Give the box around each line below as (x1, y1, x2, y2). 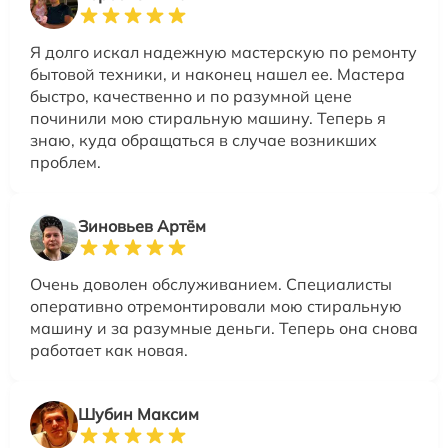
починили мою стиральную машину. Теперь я (30, 108, 386, 129)
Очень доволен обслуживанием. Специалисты (30, 274, 392, 295)
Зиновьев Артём (78, 216, 206, 237)
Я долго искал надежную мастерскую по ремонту (30, 42, 417, 63)
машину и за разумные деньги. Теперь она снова (30, 318, 418, 339)
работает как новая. (30, 340, 188, 361)
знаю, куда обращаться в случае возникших (30, 130, 377, 151)
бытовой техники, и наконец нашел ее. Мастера (30, 64, 405, 85)
